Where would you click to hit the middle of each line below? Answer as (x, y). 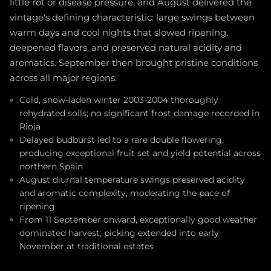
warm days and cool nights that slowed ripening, (119, 33)
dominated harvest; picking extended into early (119, 233)
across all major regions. (63, 78)
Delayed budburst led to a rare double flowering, (122, 140)
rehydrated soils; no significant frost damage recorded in (139, 113)
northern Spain (51, 167)
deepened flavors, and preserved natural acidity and (126, 48)
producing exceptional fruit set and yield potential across (140, 153)
